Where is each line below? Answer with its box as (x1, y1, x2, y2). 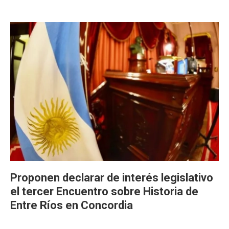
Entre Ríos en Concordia (10, 199, 133, 212)
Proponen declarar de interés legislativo (10, 171, 213, 184)
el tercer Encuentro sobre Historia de (10, 185, 198, 198)
